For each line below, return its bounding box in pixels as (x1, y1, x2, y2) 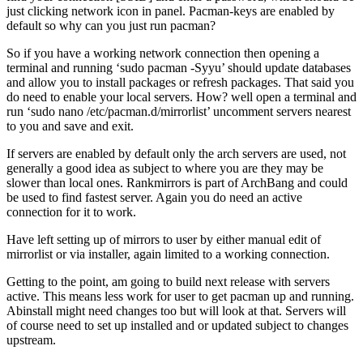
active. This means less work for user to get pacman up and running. (6, 288, 354, 303)
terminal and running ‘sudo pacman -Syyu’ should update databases (6, 60, 351, 75)
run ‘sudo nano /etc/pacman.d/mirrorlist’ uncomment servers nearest (6, 104, 351, 118)
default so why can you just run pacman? (6, 18, 216, 32)
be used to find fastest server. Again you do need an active (6, 190, 302, 204)
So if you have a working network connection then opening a (6, 45, 319, 60)
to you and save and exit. (6, 118, 134, 133)
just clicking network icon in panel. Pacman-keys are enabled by (6, 3, 335, 18)
